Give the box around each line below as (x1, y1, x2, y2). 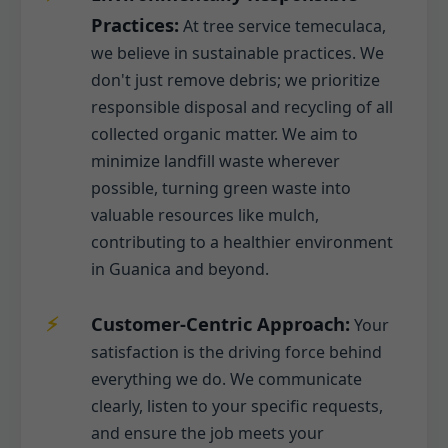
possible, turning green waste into (91, 177, 351, 200)
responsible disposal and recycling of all (91, 96, 393, 119)
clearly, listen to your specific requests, (91, 395, 383, 418)
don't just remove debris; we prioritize (91, 69, 380, 92)
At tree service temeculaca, (179, 15, 386, 38)
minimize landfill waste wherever (91, 150, 340, 173)
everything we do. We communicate (91, 368, 362, 391)
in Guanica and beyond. (91, 258, 269, 281)
